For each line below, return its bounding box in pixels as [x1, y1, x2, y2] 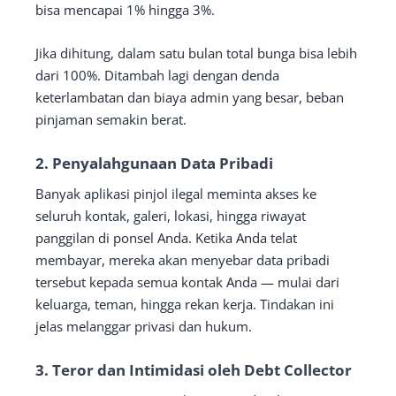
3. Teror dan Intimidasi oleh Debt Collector [35, 359, 352, 380]
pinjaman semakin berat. [35, 110, 187, 128]
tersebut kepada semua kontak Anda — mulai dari [35, 272, 339, 291]
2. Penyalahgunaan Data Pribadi [35, 152, 273, 173]
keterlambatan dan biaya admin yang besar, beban [35, 88, 344, 106]
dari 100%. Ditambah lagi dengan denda [35, 65, 279, 84]
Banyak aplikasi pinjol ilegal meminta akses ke [35, 184, 316, 202]
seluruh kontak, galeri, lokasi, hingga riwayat [35, 206, 306, 225]
